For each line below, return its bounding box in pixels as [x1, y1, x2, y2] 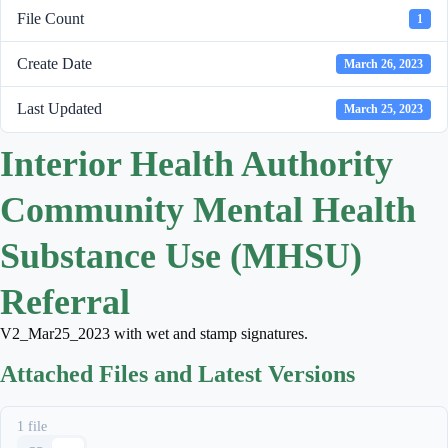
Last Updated [17, 100, 102, 118]
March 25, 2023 [344, 102, 424, 117]
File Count [17, 9, 84, 27]
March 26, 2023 [344, 57, 424, 72]
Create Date [17, 55, 92, 73]
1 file [17, 418, 47, 434]
